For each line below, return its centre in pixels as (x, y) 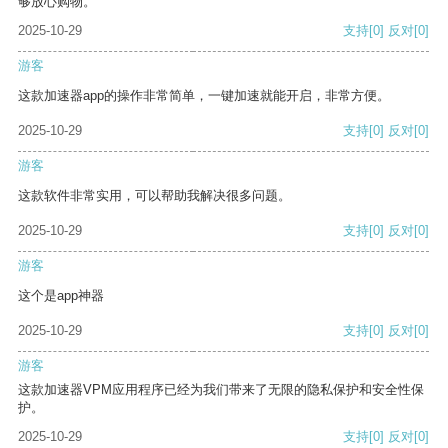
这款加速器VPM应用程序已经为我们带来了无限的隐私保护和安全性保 (221, 390)
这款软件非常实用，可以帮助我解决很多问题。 (154, 196)
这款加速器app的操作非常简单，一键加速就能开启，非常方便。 (204, 96)
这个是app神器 (61, 296)
